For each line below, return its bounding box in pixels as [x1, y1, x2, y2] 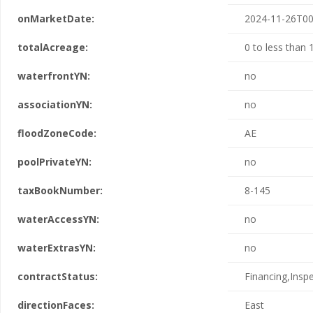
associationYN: [17, 98, 92, 111]
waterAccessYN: [17, 212, 99, 226]
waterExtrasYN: [17, 241, 96, 254]
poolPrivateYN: [17, 155, 92, 168]
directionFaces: [17, 298, 94, 312]
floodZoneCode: [17, 126, 96, 140]
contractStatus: [17, 270, 98, 283]
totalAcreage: [17, 41, 88, 54]
